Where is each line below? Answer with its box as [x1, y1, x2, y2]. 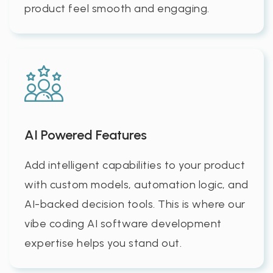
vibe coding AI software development [24, 216, 222, 230]
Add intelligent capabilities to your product [24, 158, 245, 172]
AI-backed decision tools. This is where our [24, 197, 246, 211]
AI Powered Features [24, 126, 147, 143]
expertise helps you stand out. [24, 236, 182, 250]
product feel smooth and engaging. [24, 1, 210, 15]
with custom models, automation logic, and [24, 177, 249, 191]
